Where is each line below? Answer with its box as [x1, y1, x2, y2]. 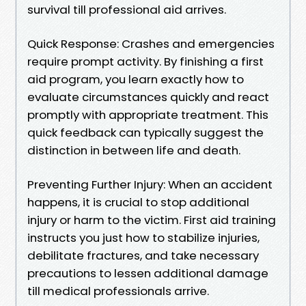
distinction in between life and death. [27, 141, 240, 158]
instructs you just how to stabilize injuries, [27, 229, 260, 246]
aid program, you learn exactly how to [27, 70, 244, 87]
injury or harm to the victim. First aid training [27, 211, 276, 228]
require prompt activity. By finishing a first [27, 53, 264, 70]
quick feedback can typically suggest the [27, 124, 264, 141]
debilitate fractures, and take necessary [27, 247, 259, 264]
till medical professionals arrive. [27, 282, 209, 299]
